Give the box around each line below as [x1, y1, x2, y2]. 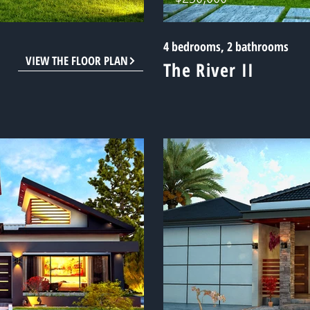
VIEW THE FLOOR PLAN [25, 53, 128, 69]
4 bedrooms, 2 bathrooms [163, 38, 289, 55]
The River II [163, 57, 255, 82]
